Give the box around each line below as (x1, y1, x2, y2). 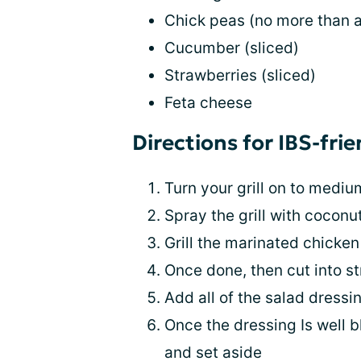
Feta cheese (164, 93, 252, 113)
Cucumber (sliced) (164, 39, 299, 58)
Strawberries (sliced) (164, 66, 316, 85)
